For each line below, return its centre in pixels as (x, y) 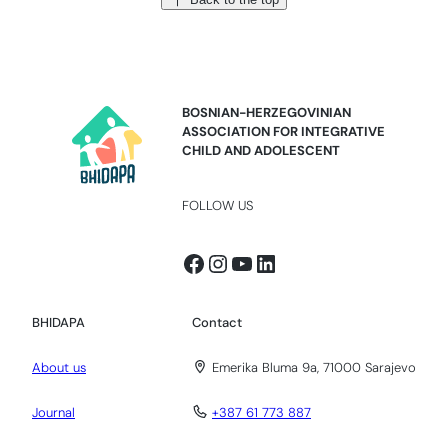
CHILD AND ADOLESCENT (261, 150)
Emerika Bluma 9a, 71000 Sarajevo (312, 367)
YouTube (277, 262)
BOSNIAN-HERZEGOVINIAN (266, 112)
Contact (216, 322)
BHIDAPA (58, 322)
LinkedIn (300, 262)
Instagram (261, 262)
